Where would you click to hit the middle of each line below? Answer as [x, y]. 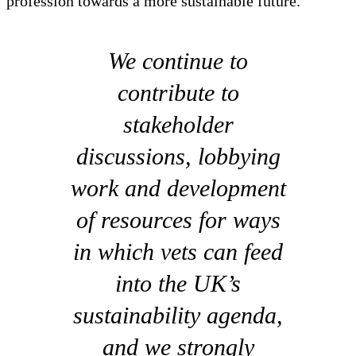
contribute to [178, 92]
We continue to [178, 60]
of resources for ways [178, 219]
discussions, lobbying [178, 156]
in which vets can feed [178, 251]
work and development [178, 188]
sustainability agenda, [178, 315]
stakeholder [178, 124]
